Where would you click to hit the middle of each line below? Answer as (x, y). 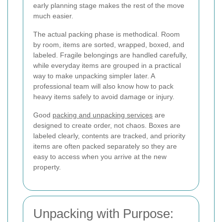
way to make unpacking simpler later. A (94, 76)
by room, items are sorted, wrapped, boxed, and (109, 45)
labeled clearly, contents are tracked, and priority (109, 136)
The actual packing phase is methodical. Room (107, 34)
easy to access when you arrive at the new (100, 157)
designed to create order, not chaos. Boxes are (107, 126)
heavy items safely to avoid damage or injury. (104, 97)
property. (47, 167)
